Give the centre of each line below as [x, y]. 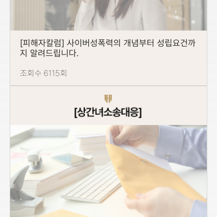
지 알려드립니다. [49, 53]
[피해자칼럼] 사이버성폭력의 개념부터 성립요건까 [108, 43]
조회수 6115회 [44, 73]
